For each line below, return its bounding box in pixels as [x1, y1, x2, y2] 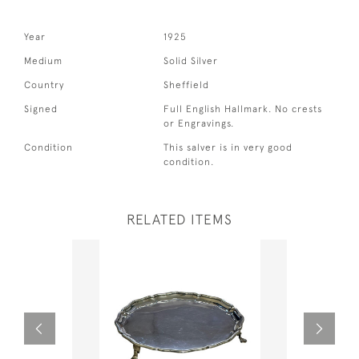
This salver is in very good [163, 141, 293, 153]
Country [24, 79, 64, 91]
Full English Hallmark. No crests [163, 103, 323, 115]
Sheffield [163, 79, 210, 91]
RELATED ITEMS [127, 211, 232, 228]
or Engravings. [163, 117, 235, 129]
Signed [24, 103, 58, 115]
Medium [24, 54, 63, 67]
